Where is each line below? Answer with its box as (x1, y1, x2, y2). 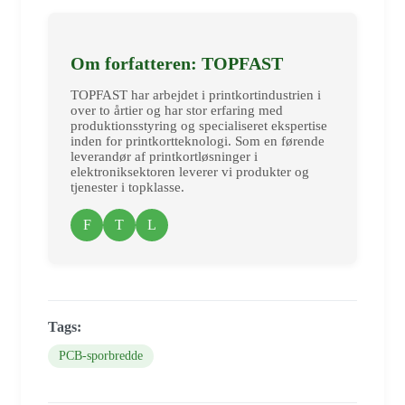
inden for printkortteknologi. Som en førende (71, 133, 325, 148)
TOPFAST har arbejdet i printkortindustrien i (71, 87, 321, 102)
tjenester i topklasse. (71, 179, 184, 194)
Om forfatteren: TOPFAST (71, 52, 283, 73)
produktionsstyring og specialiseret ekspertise (71, 118, 327, 133)
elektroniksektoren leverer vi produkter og (71, 164, 309, 179)
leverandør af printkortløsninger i (71, 148, 258, 164)
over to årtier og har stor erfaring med (71, 102, 283, 118)
